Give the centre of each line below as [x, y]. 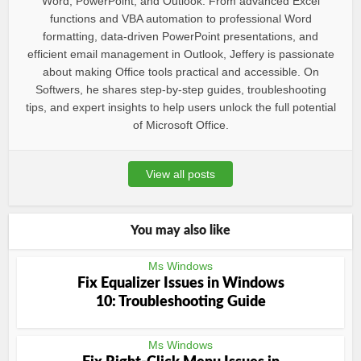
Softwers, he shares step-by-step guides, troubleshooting [180, 89]
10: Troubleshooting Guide [180, 302]
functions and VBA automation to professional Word [180, 19]
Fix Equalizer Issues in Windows [180, 284]
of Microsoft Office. [180, 125]
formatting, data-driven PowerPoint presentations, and [180, 36]
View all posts [180, 174]
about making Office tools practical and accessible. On [180, 72]
